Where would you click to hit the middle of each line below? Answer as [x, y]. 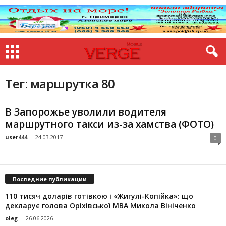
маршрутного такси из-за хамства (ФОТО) [109, 124]
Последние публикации [50, 179]
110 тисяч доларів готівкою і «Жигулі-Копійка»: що [99, 196]
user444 [16, 137]
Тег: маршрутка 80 [60, 83]
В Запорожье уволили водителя [86, 112]
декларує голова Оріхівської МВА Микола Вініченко [100, 205]
